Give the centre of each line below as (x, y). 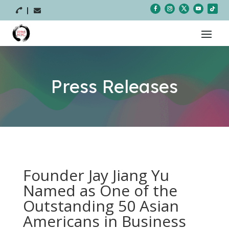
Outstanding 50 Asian (101, 206)
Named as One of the (100, 190)
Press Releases (115, 87)
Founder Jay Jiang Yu (96, 175)
